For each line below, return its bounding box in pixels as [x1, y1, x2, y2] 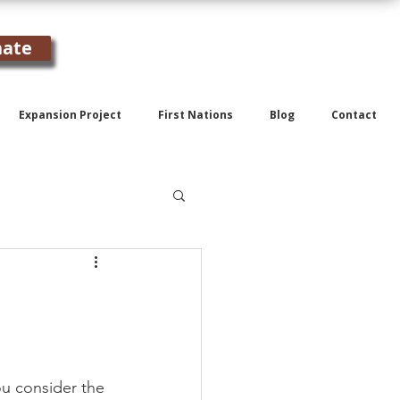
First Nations [158, 107, 233, 122]
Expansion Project [19, 107, 121, 122]
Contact [331, 107, 377, 122]
